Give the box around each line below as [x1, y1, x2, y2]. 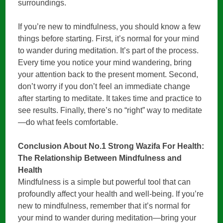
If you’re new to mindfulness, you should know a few [18, 22, 201, 31]
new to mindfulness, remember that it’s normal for [18, 202, 191, 211]
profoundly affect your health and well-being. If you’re [18, 190, 204, 199]
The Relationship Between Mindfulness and [18, 154, 182, 163]
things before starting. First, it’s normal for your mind [18, 34, 200, 43]
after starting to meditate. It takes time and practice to [18, 94, 202, 103]
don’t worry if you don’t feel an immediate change [18, 82, 191, 91]
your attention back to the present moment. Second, [18, 70, 199, 79]
